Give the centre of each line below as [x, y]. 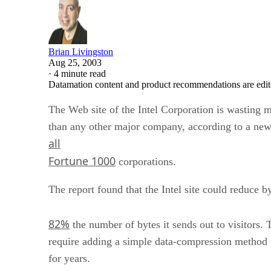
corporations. [146, 161]
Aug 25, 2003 [75, 62]
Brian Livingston [81, 51]
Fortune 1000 [82, 161]
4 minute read [80, 73]
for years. [69, 258]
